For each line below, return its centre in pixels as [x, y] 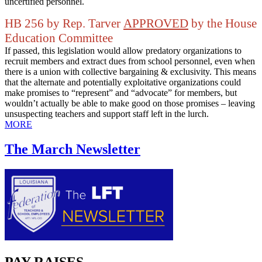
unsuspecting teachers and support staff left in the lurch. [108, 114]
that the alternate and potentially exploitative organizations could [123, 82]
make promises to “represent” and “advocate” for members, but [121, 93]
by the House [223, 24]
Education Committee [59, 38]
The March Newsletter [73, 149]
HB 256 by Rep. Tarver [64, 24]
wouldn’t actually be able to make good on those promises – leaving [130, 104]
